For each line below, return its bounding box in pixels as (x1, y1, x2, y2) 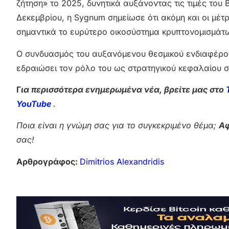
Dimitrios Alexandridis (80, 156, 164, 167)
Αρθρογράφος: (16, 156, 80, 167)
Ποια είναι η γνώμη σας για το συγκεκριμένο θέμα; (16, 120, 219, 131)
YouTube (16, 98, 53, 109)
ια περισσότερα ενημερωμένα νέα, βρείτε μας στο (21, 84, 226, 95)
